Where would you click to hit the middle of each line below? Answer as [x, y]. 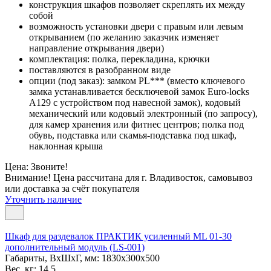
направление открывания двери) [96, 48]
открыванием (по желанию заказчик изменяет [124, 37]
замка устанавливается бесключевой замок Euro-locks [139, 91]
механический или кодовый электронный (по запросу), [143, 113]
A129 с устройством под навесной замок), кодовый [135, 102]
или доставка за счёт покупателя [72, 188]
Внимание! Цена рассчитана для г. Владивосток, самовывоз [129, 177]
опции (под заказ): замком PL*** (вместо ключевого [137, 80]
